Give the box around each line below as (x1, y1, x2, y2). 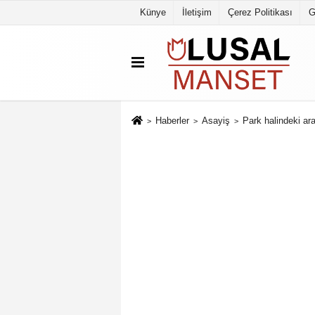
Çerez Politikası (228, 7, 292, 18)
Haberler (155, 115, 189, 127)
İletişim (182, 7, 212, 18)
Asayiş (201, 115, 230, 127)
